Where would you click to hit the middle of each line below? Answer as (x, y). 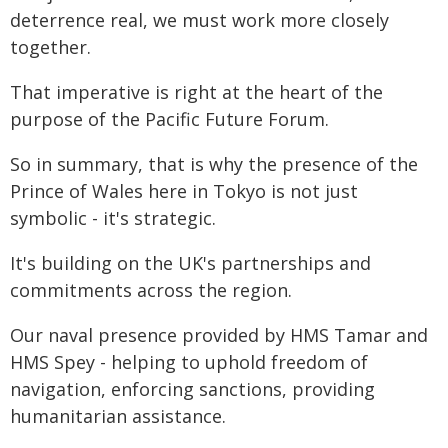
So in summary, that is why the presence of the (214, 164)
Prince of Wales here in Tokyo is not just (184, 191)
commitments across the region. (151, 290)
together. (50, 47)
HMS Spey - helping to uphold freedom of (189, 362)
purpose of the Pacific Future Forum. (169, 119)
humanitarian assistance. (118, 416)
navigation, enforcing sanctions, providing (192, 389)
